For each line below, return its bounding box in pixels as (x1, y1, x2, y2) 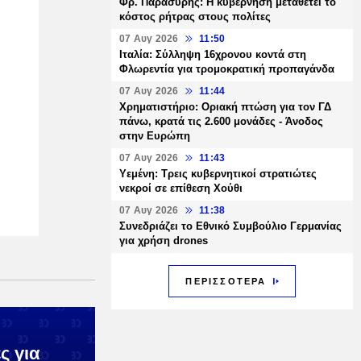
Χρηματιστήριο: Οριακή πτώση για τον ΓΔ (119, 101, 331, 113)
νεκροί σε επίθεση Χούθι (119, 182, 243, 194)
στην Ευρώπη (119, 130, 190, 142)
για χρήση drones (119, 234, 208, 247)
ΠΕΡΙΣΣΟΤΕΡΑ (185, 276, 267, 286)
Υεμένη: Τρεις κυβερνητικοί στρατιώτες (119, 168, 317, 180)
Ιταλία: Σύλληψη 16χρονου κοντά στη (119, 48, 306, 60)
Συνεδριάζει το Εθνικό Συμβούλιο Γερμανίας (119, 220, 342, 232)
